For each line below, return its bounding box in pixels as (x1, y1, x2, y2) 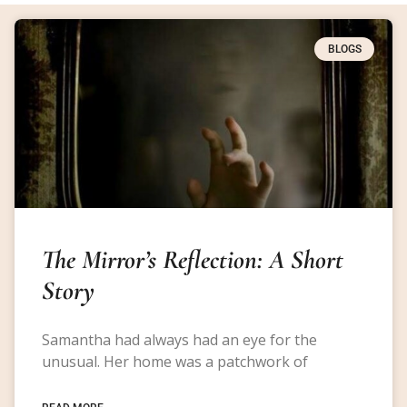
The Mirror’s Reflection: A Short (42, 243, 343, 275)
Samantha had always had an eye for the (42, 329, 317, 350)
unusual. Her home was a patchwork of (42, 351, 308, 372)
